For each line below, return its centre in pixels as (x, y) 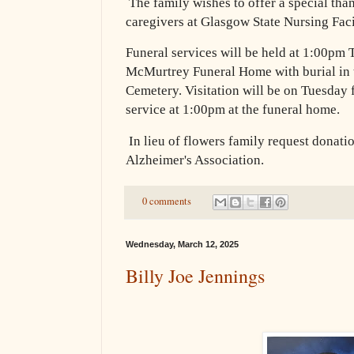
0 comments (166, 201)
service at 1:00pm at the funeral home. (233, 110)
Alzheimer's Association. (195, 160)
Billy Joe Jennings (195, 275)
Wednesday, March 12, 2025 (182, 244)
